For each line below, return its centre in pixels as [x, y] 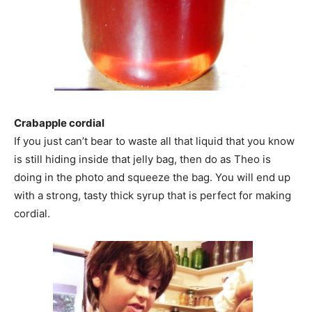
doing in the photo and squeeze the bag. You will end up [152, 177]
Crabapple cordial [59, 123]
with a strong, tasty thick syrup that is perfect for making [153, 195]
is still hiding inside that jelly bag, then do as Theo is [142, 159]
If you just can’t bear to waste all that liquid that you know [154, 141]
